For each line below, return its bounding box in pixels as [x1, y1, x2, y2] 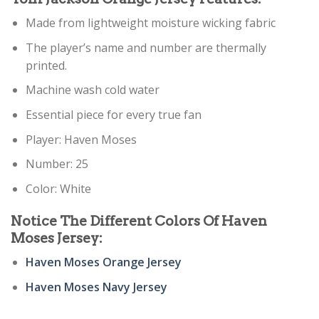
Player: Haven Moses [25, 131, 137, 147]
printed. [25, 57, 67, 73]
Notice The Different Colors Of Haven [11, 212, 267, 229]
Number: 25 [25, 156, 88, 172]
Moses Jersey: [11, 229, 103, 246]
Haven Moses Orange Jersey [25, 254, 182, 271]
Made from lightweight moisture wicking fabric [25, 15, 276, 31]
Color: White [25, 180, 91, 197]
